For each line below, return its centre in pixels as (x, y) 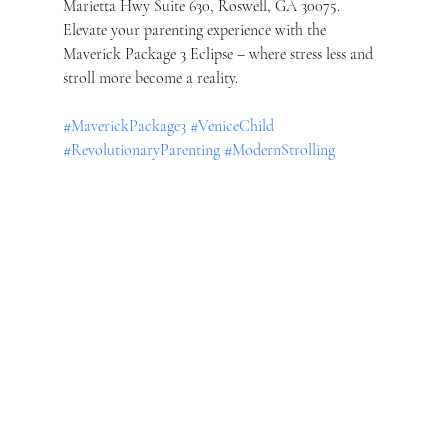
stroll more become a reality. (150, 77)
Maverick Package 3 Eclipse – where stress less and (219, 53)
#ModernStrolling (279, 149)
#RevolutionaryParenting (141, 149)
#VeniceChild (231, 125)
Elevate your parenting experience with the (196, 29)
